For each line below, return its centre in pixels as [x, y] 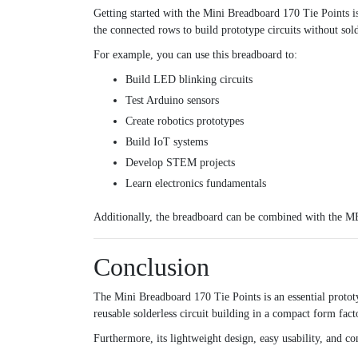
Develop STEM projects [180, 163]
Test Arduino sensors [172, 101]
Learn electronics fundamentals [196, 184]
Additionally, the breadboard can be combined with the [219, 217]
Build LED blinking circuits [189, 80]
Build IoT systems [167, 142]
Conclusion [151, 267]
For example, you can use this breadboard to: [195, 55]
